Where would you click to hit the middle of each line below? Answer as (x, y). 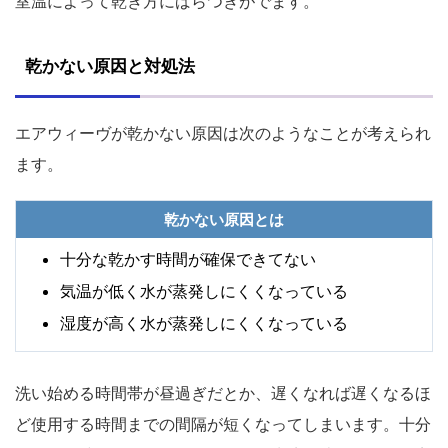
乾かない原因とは (224, 219)
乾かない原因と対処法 (110, 65)
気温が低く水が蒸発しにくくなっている (204, 290)
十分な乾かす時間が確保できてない (188, 258)
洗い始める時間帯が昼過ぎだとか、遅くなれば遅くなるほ (223, 392)
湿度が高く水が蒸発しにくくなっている (204, 322)
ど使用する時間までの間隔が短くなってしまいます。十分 (223, 423)
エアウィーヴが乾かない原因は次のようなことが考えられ (223, 132)
